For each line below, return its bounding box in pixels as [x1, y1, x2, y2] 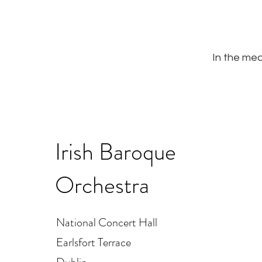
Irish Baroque [55, 135, 176, 168]
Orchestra [55, 168, 149, 202]
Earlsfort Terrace [56, 233, 131, 251]
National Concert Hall [56, 213, 157, 231]
